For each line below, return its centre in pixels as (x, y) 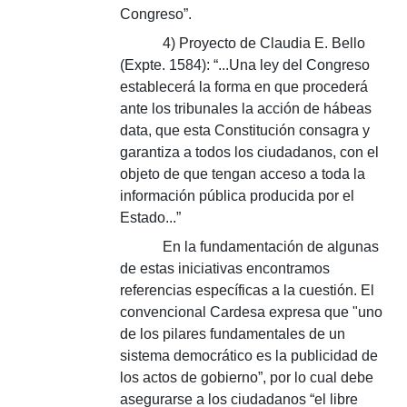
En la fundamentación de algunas (271, 247)
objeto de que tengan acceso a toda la (243, 174)
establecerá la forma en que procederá (244, 87)
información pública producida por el (237, 196)
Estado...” (150, 218)
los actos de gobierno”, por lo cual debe (247, 377)
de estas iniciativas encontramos (225, 268)
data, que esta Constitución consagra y (245, 130)
